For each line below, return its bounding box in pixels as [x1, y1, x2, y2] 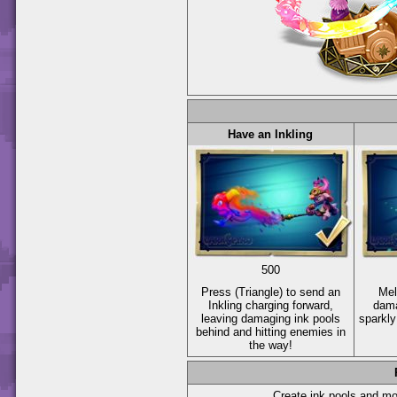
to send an [283, 284, 340, 299]
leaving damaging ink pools [201, 311, 340, 325]
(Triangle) [235, 284, 283, 299]
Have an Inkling [228, 127, 314, 141]
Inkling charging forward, [208, 298, 333, 312]
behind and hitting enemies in [196, 324, 346, 339]
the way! [249, 338, 292, 352]
